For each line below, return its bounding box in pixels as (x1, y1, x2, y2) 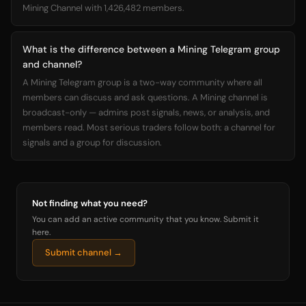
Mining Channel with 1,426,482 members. (23, 2, 184, 14)
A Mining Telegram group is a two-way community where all (23, 76, 262, 88)
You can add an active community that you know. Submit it (32, 214, 259, 225)
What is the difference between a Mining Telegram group (23, 43, 280, 55)
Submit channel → (45, 247, 122, 258)
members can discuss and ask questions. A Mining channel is (23, 92, 268, 103)
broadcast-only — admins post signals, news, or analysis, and (23, 107, 270, 118)
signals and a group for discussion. (23, 137, 162, 148)
